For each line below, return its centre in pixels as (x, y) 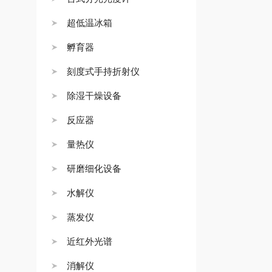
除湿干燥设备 (94, 96)
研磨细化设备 (94, 168)
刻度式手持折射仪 (103, 71)
